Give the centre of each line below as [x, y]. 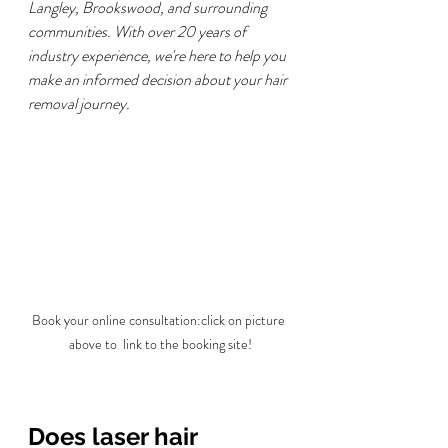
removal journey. [79, 103]
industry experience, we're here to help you [158, 55]
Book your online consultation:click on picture [160, 320]
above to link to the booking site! [160, 344]
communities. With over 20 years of [138, 31]
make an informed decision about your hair [159, 79]
